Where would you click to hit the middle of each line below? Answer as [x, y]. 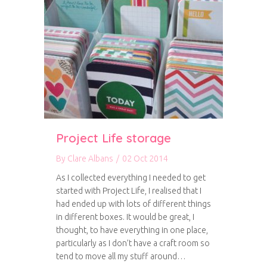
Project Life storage [114, 138]
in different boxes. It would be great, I [125, 217]
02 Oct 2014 [145, 159]
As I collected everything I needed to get [131, 178]
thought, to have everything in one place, [132, 230]
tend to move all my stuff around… [121, 256]
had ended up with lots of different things [133, 204]
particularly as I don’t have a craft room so [133, 243]
